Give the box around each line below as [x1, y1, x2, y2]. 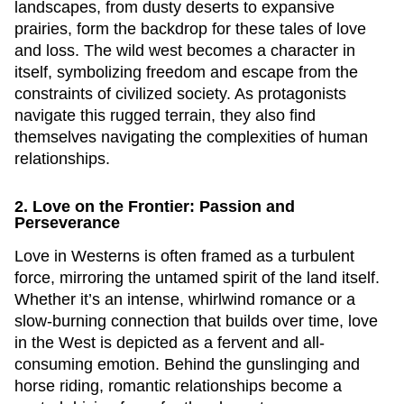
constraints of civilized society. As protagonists [14, 85, 346, 103]
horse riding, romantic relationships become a [14, 377, 342, 395]
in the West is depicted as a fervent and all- [14, 334, 325, 352]
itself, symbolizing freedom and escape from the [14, 63, 358, 81]
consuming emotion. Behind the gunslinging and [14, 355, 360, 373]
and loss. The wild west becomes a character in [14, 41, 355, 60]
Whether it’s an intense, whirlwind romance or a [14, 290, 355, 308]
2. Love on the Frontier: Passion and [14, 197, 295, 216]
